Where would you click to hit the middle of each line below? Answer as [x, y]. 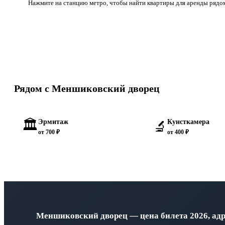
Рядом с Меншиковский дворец [87, 89]
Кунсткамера [188, 122]
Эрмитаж [53, 122]
